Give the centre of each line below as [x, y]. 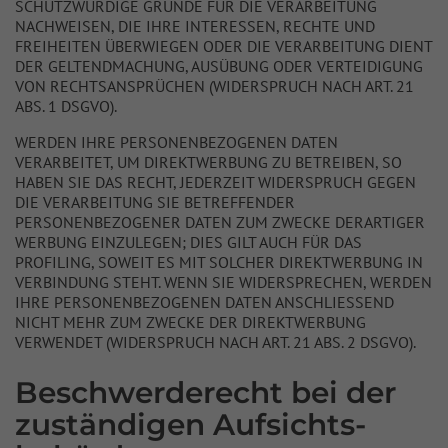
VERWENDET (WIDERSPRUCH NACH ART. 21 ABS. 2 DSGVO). [215, 342]
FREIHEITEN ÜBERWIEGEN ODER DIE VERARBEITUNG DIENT [223, 46]
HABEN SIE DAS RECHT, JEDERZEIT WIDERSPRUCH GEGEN [215, 182]
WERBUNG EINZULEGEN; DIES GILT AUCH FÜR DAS [188, 242]
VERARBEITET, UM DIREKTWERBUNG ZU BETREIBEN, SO [208, 162]
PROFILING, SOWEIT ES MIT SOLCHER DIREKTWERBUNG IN [219, 262]
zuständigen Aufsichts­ [190, 424]
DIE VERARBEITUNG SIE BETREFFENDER [155, 202]
